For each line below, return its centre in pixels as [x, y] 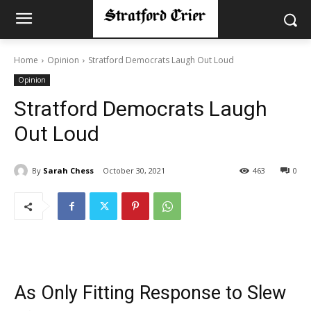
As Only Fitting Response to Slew [150, 293]
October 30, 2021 [134, 171]
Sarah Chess [68, 170]
